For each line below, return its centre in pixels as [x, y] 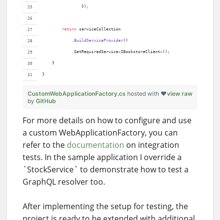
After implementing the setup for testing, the [105, 206]
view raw [180, 93]
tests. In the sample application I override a [102, 157]
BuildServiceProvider [99, 41]
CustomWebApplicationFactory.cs [77, 93]
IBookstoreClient [140, 52]
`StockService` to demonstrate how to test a [106, 169]
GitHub [46, 101]
